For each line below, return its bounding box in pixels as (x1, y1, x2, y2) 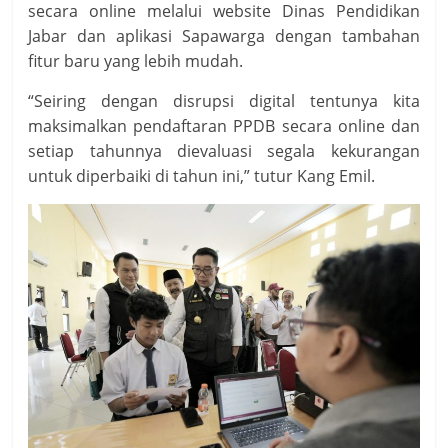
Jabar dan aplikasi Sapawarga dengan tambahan (28, 24, 420, 47)
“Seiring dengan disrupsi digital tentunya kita (28, 89, 420, 112)
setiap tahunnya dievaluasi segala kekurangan (28, 139, 420, 162)
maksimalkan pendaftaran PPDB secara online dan (28, 114, 420, 137)
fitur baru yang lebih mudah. (28, 49, 244, 72)
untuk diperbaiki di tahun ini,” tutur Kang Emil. (28, 164, 376, 187)
